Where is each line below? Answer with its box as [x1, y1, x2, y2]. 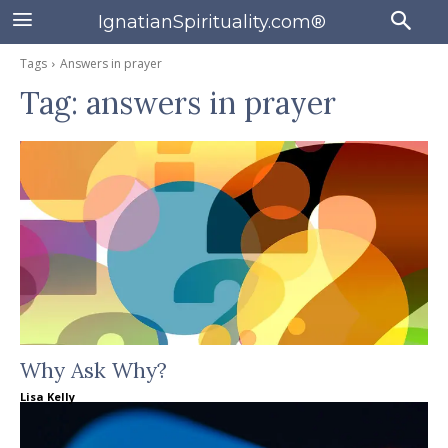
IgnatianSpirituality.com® [97, 10, 326, 33]
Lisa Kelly [20, 389, 75, 404]
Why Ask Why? [20, 357, 167, 384]
